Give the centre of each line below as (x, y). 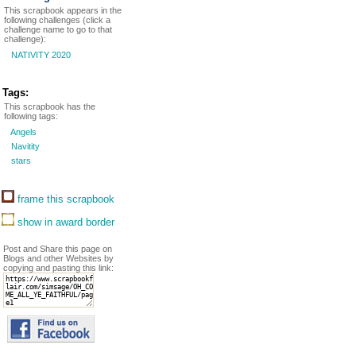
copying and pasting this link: (58, 268)
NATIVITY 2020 (40, 55)
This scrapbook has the (50, 106)
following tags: (31, 116)
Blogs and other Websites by (58, 258)
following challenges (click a (57, 20)
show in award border (64, 222)
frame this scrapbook (64, 199)
